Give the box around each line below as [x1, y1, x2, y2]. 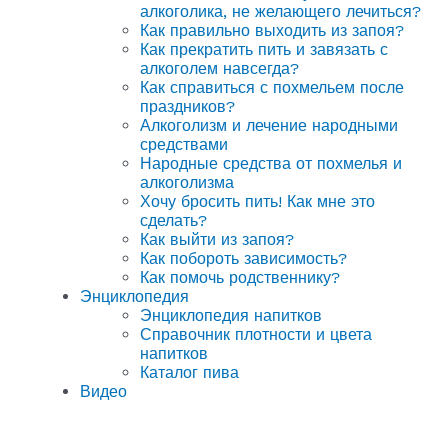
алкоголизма [140, 173, 234, 192]
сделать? [140, 211, 207, 230]
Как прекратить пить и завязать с [140, 40, 388, 59]
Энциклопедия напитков [140, 306, 322, 325]
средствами [140, 135, 228, 154]
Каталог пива [140, 363, 239, 382]
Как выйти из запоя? [140, 230, 294, 249]
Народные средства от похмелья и [140, 154, 402, 173]
